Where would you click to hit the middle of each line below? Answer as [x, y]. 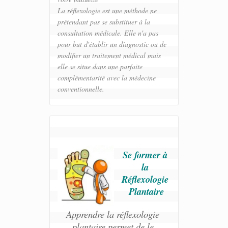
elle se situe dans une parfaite [100, 67]
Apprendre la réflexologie [113, 214]
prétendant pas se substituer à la [104, 22]
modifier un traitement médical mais [109, 55]
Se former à [145, 155]
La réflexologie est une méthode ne [107, 11]
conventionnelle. [81, 89]
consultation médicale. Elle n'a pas [108, 33]
